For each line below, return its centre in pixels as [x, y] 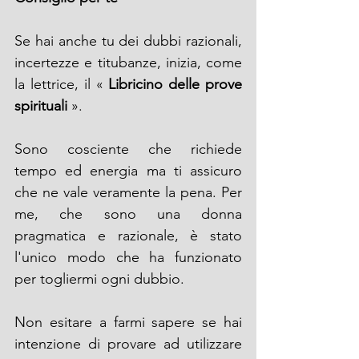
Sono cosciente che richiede [128, 149]
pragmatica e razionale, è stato [128, 235]
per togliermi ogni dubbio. [99, 278]
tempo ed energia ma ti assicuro [128, 170]
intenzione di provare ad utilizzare [128, 343]
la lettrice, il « [62, 84]
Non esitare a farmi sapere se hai [128, 322]
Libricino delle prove [175, 84]
